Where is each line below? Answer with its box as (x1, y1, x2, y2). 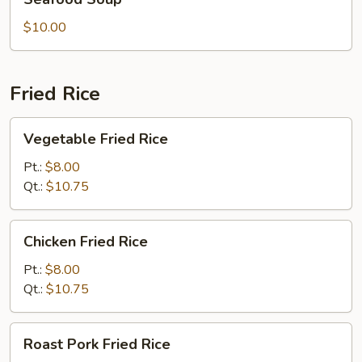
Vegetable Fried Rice (23, 129, 168, 149)
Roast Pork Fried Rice (23, 335, 170, 354)
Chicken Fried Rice (23, 232, 148, 251)
